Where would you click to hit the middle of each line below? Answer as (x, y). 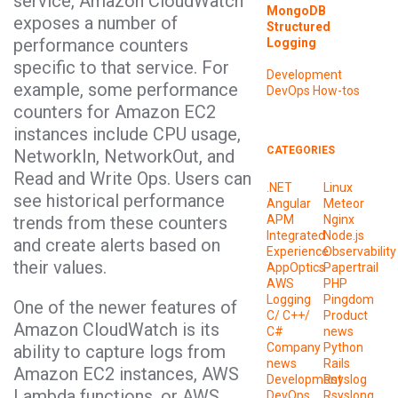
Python (344, 348)
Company (293, 348)
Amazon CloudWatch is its (116, 329)
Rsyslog (346, 380)
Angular (288, 204)
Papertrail (351, 268)
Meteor (344, 204)
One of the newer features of (125, 307)
